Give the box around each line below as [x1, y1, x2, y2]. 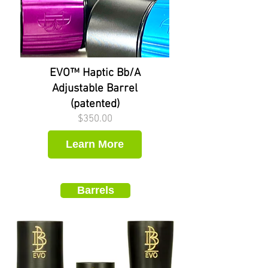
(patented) [70, 98, 120, 111]
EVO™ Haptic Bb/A [49, 66, 141, 80]
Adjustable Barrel [52, 82, 138, 96]
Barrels [77, 184, 114, 196]
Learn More [65, 138, 124, 150]
